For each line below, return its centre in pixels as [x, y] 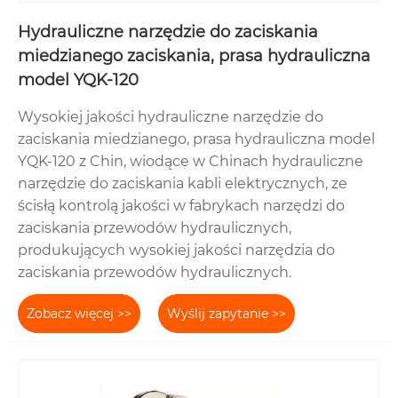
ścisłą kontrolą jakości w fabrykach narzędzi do [181, 206]
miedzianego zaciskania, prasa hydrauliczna [194, 56]
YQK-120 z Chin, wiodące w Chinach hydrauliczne [191, 162]
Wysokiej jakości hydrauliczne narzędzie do [171, 117]
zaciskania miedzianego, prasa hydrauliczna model [196, 139]
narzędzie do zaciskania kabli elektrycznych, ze [183, 184]
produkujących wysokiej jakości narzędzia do [176, 251]
